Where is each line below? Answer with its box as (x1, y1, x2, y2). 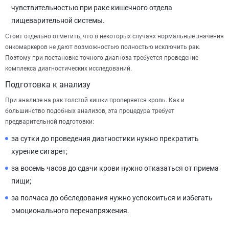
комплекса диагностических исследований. (5, 64, 132, 72)
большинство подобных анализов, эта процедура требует (5, 107, 174, 114)
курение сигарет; (11, 147, 67, 155)
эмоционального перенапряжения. (11, 206, 129, 215)
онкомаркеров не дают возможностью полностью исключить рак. (5, 43, 200, 51)
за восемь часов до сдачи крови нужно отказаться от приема (11, 164, 219, 172)
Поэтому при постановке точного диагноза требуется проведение (5, 54, 198, 61)
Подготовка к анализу (5, 79, 90, 89)
